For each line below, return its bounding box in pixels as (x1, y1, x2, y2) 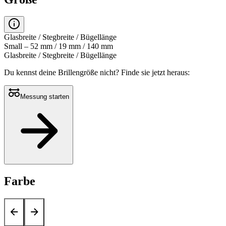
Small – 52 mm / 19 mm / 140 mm (4, 42, 113, 51)
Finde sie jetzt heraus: (121, 68, 190, 77)
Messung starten (20, 93, 69, 101)
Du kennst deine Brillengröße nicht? (4, 68, 121, 77)
